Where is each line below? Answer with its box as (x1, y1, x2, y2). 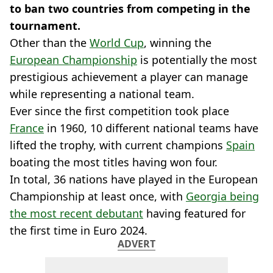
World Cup (90, 35, 144, 50)
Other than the (10, 35, 90, 50)
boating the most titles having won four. (10, 155, 218, 169)
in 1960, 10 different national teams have (44, 121, 258, 135)
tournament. (10, 18, 80, 33)
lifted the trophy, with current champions (10, 138, 226, 152)
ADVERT (118, 237, 155, 250)
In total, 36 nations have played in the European (10, 172, 258, 186)
